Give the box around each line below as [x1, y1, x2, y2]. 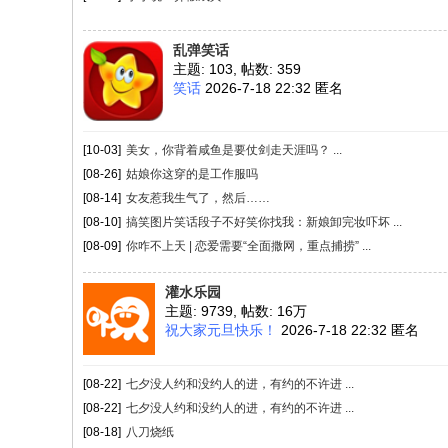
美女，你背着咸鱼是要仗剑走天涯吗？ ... [126, 143, 342, 157]
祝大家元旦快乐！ [165, 322, 277, 338]
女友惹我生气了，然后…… [126, 191, 270, 205]
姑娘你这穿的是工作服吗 [126, 167, 258, 181]
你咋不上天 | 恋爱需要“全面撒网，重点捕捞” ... [126, 239, 371, 253]
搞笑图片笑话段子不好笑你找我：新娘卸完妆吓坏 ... [126, 215, 402, 229]
